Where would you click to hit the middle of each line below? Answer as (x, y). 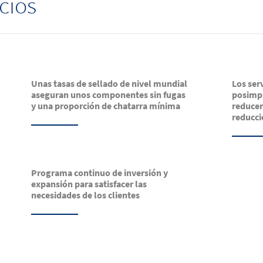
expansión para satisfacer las (89, 184)
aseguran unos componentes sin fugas (109, 95)
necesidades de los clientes (86, 195)
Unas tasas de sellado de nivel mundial (109, 84)
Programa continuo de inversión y (100, 173)
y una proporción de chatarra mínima (106, 106)
